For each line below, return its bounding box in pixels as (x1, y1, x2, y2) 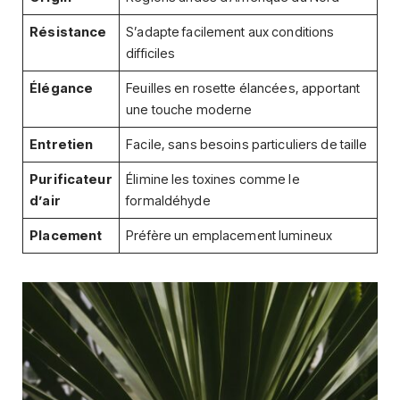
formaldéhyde (126, 193, 211, 210)
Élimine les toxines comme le (126, 171, 300, 188)
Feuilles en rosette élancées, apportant (126, 80, 360, 97)
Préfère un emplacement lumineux (126, 228, 333, 245)
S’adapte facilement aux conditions (126, 24, 335, 41)
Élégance (29, 80, 94, 97)
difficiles (126, 46, 176, 62)
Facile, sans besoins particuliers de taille (126, 137, 368, 154)
